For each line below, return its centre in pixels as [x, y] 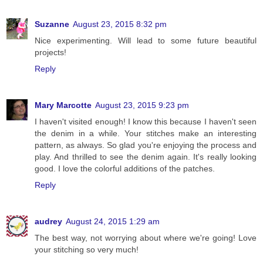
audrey [48, 222]
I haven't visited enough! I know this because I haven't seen [146, 122]
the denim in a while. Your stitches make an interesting [146, 134]
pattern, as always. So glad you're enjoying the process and [146, 145]
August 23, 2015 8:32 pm [120, 24]
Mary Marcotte [63, 105]
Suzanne [52, 24]
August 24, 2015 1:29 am [113, 222]
